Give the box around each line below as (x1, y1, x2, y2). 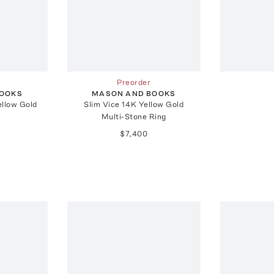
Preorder (117, 78, 151, 87)
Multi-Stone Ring (101, 112, 166, 122)
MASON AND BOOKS (92, 89, 176, 98)
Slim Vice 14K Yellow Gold (84, 100, 184, 109)
